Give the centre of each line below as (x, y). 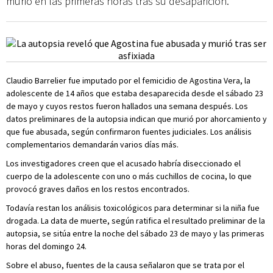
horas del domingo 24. (46, 246)
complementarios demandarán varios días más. (92, 144)
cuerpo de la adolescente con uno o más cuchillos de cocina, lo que (129, 176)
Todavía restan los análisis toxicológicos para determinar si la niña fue (133, 208)
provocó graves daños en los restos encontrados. (98, 189)
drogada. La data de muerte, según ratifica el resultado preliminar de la (136, 221)
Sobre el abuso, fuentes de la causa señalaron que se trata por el (125, 265)
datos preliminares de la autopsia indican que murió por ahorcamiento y (136, 119)
